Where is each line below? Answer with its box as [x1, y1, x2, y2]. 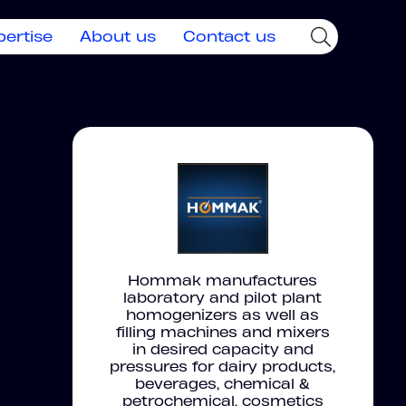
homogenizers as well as [126, 306, 320, 324]
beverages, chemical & [135, 375, 311, 392]
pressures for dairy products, [110, 358, 336, 375]
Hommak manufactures [128, 272, 318, 289]
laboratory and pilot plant [123, 289, 323, 306]
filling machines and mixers [115, 324, 330, 341]
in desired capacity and [131, 341, 314, 358]
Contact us [183, 26, 275, 45]
